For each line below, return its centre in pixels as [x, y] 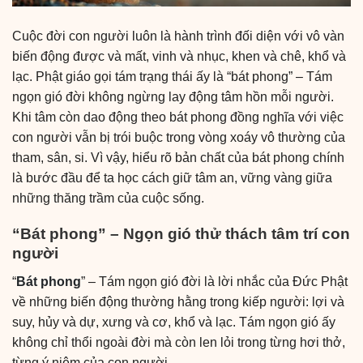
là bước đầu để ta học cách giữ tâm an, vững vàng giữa [172, 177]
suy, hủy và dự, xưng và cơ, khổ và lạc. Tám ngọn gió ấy [174, 322]
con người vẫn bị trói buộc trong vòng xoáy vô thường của [179, 137]
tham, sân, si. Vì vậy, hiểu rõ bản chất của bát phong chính [178, 157]
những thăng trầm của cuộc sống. [108, 198]
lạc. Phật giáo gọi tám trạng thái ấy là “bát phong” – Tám [172, 76]
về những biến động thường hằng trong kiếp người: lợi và [178, 301]
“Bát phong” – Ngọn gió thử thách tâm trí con [181, 234]
